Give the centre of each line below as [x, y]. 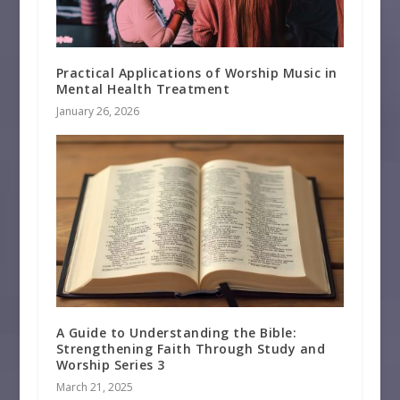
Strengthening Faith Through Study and [191, 349]
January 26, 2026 [97, 111]
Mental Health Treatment [143, 88]
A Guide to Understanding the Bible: [176, 333]
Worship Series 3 [110, 365]
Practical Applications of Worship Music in [196, 72]
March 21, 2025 [94, 387]
